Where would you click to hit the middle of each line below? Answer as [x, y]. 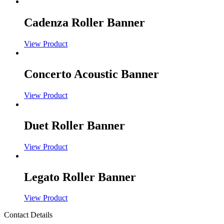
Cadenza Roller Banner [84, 23]
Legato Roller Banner [80, 177]
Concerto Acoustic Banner [91, 74]
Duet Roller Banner [74, 125]
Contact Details [28, 215]
